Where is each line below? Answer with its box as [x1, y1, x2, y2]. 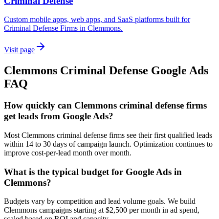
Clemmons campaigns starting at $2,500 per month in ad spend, [4, 206, 199, 215]
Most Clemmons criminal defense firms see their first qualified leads [4, 131, 212, 139]
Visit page [4, 45, 35, 54]
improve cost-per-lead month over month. [4, 148, 131, 157]
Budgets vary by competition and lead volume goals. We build [4, 197, 196, 206]
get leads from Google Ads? [4, 111, 113, 122]
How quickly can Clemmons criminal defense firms [4, 100, 207, 111]
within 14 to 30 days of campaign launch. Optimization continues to [4, 139, 213, 148]
